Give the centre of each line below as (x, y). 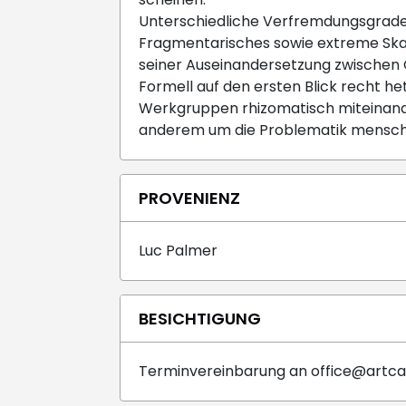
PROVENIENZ (189, 198)
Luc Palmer (178, 250)
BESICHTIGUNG (200, 318)
